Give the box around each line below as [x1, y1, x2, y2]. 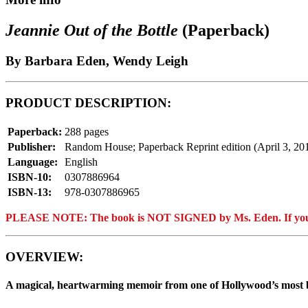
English [65, 155, 98, 168]
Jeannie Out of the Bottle [5, 21, 182, 39]
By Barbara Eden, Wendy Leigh [5, 53, 188, 68]
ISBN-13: [8, 186, 52, 198]
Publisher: [8, 140, 56, 153]
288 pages [65, 125, 109, 137]
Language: [8, 155, 58, 168]
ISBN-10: [8, 170, 52, 183]
